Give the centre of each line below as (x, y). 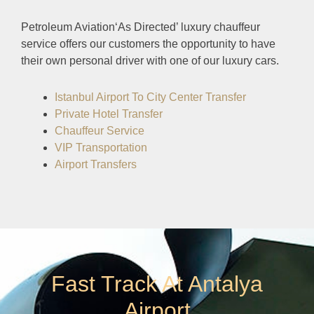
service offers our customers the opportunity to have (148, 44)
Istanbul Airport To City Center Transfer (150, 97)
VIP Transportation (101, 148)
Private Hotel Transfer (110, 114)
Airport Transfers (96, 165)
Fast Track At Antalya (157, 284)
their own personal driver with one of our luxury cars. (150, 61)
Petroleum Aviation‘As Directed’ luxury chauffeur (141, 27)
